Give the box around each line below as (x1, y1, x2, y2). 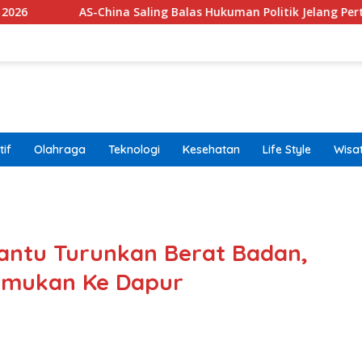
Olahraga (34, 142, 86, 157)
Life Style (263, 142, 311, 157)
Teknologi (108, 142, 160, 157)
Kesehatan (183, 142, 240, 157)
